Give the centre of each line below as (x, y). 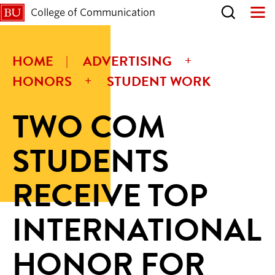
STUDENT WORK (159, 81)
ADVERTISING (127, 60)
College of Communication (93, 12)
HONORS (42, 81)
